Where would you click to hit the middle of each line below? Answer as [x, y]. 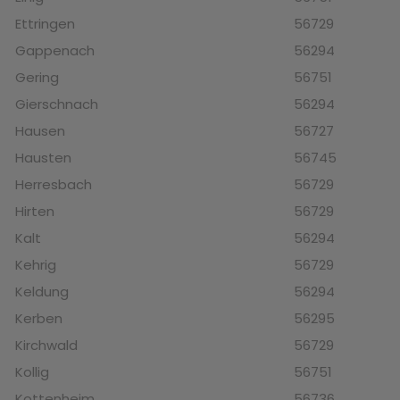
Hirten [35, 212]
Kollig [32, 372]
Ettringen [45, 24]
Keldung [42, 292]
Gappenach [55, 51]
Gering [37, 78]
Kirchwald [46, 346]
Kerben [39, 319]
